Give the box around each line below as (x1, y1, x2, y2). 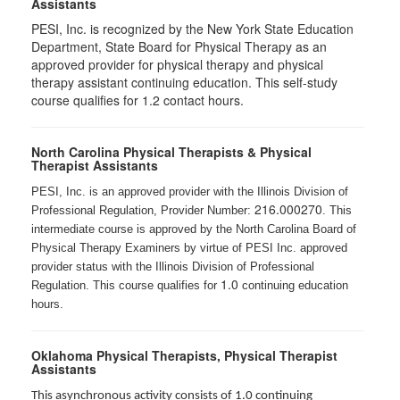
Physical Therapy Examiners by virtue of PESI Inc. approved (31, 241, 347, 254)
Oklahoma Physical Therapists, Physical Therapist (31, 346, 337, 364)
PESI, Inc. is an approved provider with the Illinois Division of (31, 185, 348, 198)
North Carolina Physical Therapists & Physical (31, 143, 312, 161)
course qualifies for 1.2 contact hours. (31, 91, 244, 109)
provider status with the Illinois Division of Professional (31, 260, 314, 273)
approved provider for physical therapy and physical (31, 55, 323, 73)
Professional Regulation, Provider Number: (31, 204, 254, 217)
